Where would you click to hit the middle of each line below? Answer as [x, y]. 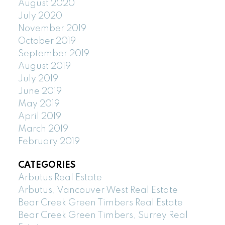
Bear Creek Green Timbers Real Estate [100, 203]
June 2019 [40, 91]
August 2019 [44, 66]
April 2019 [39, 116]
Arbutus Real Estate [60, 178]
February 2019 [49, 141]
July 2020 [40, 16]
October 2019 [47, 41]
